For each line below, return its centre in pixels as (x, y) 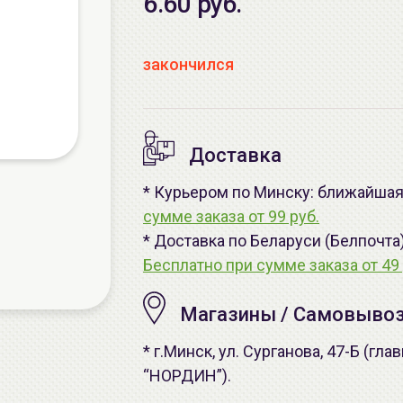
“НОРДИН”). (187, 376)
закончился (188, 64)
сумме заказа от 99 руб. (231, 216)
